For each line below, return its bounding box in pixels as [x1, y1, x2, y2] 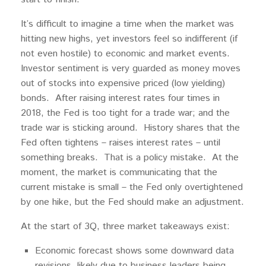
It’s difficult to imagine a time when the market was [21, 17, 234, 31]
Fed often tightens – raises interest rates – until [21, 136, 220, 150]
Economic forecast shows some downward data [35, 244, 234, 258]
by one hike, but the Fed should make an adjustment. [21, 195, 244, 210]
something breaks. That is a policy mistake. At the [21, 151, 239, 165]
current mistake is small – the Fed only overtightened [21, 180, 243, 195]
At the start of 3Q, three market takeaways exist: [21, 220, 230, 234]
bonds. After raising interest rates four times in [21, 91, 220, 106]
